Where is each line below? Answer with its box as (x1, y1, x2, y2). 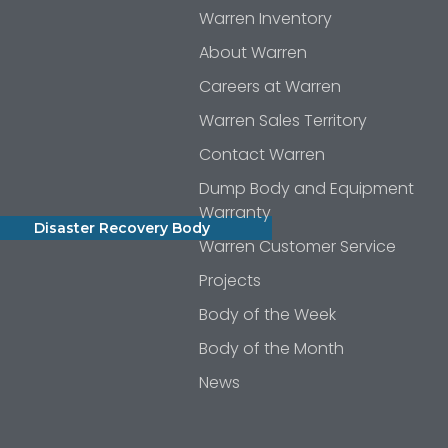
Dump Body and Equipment (199, 176, 415, 200)
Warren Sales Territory (199, 108, 368, 132)
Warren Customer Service (199, 234, 397, 258)
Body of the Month (199, 336, 345, 360)
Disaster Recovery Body (33, 219, 210, 238)
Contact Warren (199, 142, 326, 166)
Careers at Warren (199, 74, 342, 98)
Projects (199, 268, 262, 292)
